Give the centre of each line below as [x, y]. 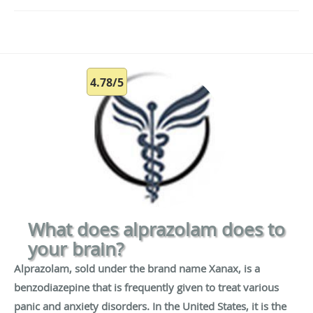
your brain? [76, 249]
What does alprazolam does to [156, 230]
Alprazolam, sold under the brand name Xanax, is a [137, 268]
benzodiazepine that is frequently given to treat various [146, 287]
